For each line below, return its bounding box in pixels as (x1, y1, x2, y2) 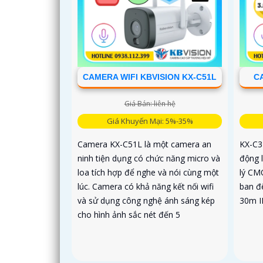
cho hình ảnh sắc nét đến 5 (77, 208, 180, 220)
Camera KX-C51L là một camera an (77, 138, 211, 150)
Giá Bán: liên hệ (124, 98, 176, 109)
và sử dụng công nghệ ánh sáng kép (77, 194, 215, 206)
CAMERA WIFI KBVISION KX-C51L (83, 72, 217, 82)
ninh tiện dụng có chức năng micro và (77, 152, 220, 164)
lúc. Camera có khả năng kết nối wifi (77, 180, 214, 192)
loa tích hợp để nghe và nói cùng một (77, 166, 219, 178)
